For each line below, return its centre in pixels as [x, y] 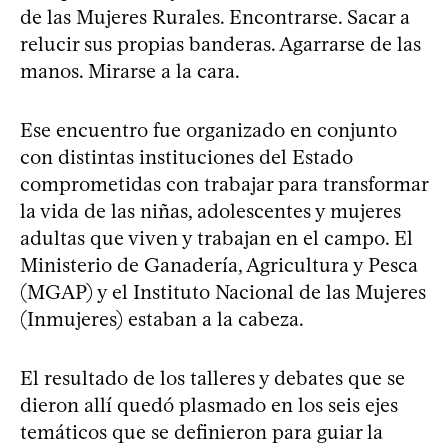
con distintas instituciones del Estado [186, 156]
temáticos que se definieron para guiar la [201, 431]
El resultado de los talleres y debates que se [212, 377]
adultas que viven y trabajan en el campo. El [216, 237]
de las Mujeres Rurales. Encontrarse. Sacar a [215, 16]
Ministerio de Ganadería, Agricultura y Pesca [219, 264]
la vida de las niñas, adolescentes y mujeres [210, 210]
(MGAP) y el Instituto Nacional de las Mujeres [223, 291]
